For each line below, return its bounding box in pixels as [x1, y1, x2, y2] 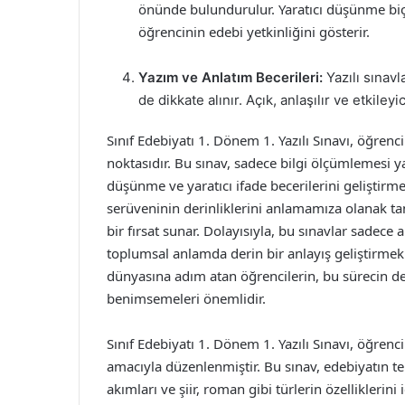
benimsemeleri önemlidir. [107, 289, 266, 307]
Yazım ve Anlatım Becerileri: [138, 69, 323, 86]
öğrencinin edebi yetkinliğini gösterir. [138, 23, 370, 41]
